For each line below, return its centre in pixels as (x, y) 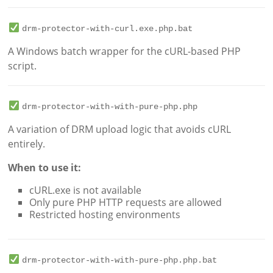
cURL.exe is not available (86, 190)
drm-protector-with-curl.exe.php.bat (107, 29)
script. (23, 66)
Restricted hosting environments (105, 215)
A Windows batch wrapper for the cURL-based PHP (125, 51)
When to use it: (45, 168)
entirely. (27, 144)
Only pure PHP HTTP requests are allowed (126, 203)
